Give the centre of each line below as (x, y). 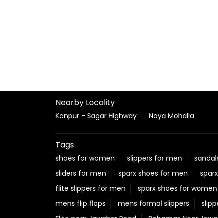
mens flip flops (81, 203)
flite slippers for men (91, 188)
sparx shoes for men (153, 173)
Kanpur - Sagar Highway (96, 116)
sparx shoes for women (177, 188)
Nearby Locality (85, 102)
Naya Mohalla (172, 116)
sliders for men (81, 173)
